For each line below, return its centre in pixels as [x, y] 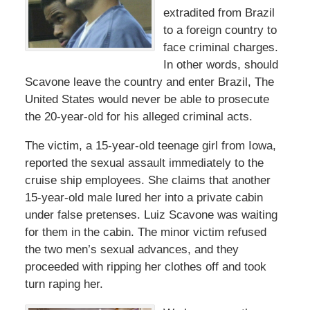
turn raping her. [64, 284]
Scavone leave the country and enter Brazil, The [149, 82]
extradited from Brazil [219, 13]
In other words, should [220, 65]
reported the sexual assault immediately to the [144, 163]
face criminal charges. [220, 48]
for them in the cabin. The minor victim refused [145, 232]
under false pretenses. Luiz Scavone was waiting [151, 215]
